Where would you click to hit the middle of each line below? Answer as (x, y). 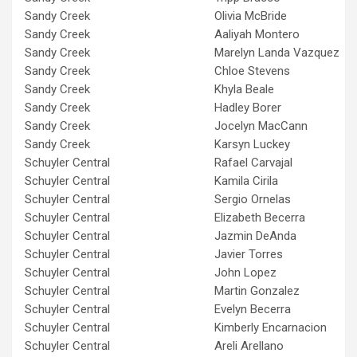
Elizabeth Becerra (260, 217)
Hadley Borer (248, 107)
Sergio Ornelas (253, 199)
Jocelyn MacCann (261, 126)
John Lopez (245, 272)
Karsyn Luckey (252, 144)
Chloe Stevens (252, 71)
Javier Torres (249, 254)
